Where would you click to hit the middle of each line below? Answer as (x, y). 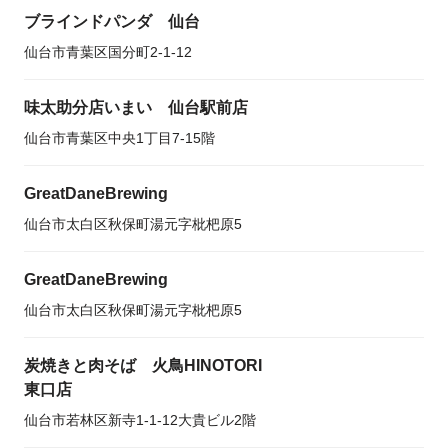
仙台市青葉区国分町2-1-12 (108, 52)
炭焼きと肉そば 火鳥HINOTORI (143, 365)
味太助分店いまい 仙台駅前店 (136, 107)
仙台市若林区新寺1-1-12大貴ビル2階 (140, 420)
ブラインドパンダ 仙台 (112, 21)
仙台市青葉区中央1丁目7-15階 (119, 138)
